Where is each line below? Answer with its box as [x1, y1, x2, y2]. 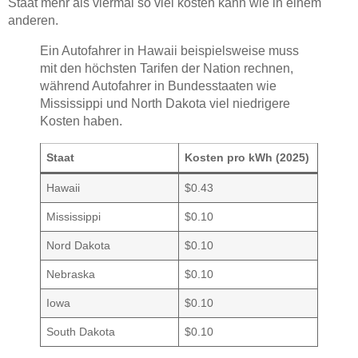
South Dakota [46, 325, 116, 339]
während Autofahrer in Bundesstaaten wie [40, 79, 276, 93]
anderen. [8, 14, 58, 28]
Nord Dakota [46, 239, 111, 253]
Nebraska [46, 268, 96, 281]
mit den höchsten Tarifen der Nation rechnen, [40, 62, 293, 76]
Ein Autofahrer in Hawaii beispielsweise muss [40, 44, 299, 58]
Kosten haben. [40, 114, 122, 129]
